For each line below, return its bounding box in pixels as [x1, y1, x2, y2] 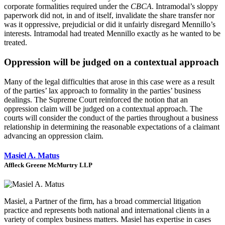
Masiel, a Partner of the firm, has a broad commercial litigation [4, 197, 201, 206]
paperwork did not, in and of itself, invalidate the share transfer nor [4, 11, 214, 20]
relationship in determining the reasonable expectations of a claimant [4, 122, 219, 131]
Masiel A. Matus [4, 151, 59, 160]
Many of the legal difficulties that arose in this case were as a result [4, 77, 214, 86]
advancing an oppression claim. [4, 131, 103, 140]
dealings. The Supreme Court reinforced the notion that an [4, 95, 188, 104]
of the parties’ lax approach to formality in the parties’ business [4, 86, 201, 95]
